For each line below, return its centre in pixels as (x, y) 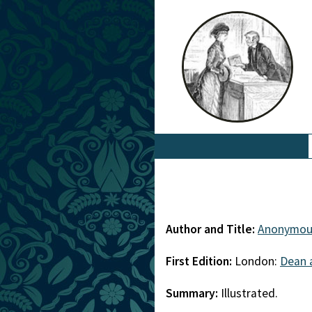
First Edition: (200, 261)
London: (257, 261)
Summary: (193, 293)
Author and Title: (212, 229)
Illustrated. (249, 293)
